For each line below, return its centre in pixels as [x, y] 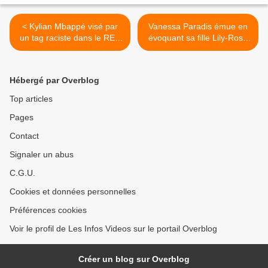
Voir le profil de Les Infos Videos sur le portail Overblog [113, 229]
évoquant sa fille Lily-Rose [198, 38]
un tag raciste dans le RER [70, 38]
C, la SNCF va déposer [70, 49]
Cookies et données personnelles [73, 192]
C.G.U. [22, 173]
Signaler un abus [42, 155]
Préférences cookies [48, 210]
